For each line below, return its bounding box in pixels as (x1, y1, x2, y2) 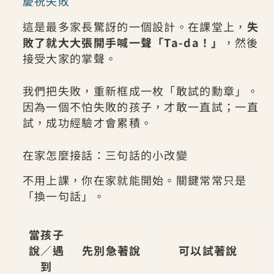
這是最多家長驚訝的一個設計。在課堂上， (22, 18, 247, 34)
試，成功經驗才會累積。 (22, 114, 153, 130)
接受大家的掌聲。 (22, 50, 117, 66)
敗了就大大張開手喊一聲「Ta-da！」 (22, 34, 223, 50)
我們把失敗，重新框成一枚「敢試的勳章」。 (22, 82, 259, 98)
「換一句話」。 (22, 188, 105, 204)
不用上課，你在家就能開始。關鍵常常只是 (22, 172, 247, 188)
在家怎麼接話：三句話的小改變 (22, 146, 188, 163)
